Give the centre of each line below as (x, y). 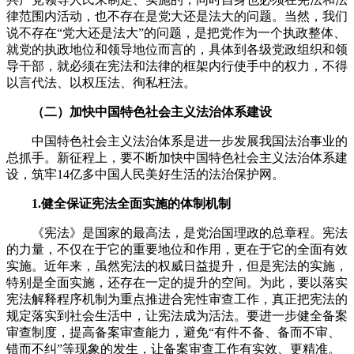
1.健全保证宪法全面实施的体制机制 (119, 204)
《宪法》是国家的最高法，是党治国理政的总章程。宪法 (177, 233)
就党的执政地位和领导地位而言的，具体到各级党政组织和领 (177, 50)
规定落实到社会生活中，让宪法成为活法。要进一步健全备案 (177, 316)
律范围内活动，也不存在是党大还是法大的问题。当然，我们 (177, 17)
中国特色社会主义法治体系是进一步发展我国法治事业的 (177, 141)
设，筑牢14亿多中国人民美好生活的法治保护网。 (145, 175)
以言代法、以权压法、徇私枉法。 (101, 83)
